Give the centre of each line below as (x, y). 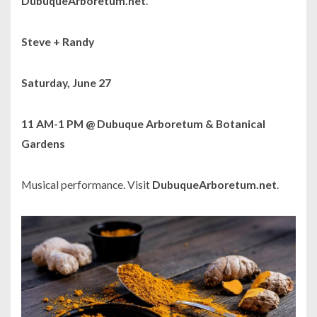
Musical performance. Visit (87, 185)
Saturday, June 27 (66, 83)
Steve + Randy (58, 42)
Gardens (44, 144)
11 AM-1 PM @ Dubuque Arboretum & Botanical (143, 124)
